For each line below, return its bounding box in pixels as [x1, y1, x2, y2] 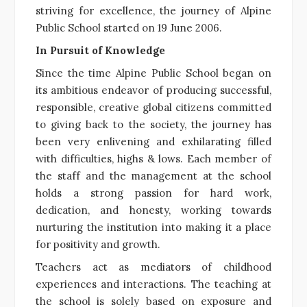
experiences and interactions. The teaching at [36, 277, 271, 291]
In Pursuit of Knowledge [36, 43, 165, 57]
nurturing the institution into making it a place [36, 220, 271, 234]
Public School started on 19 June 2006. [36, 21, 222, 34]
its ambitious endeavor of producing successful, [36, 83, 271, 97]
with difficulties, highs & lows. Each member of [36, 151, 271, 165]
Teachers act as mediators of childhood [36, 260, 271, 273]
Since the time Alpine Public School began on [36, 66, 271, 79]
